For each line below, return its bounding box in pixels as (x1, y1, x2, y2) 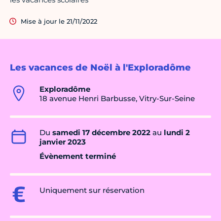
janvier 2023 (39, 137, 86, 147)
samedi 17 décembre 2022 (52, 128, 150, 138)
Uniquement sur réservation (39, 185, 145, 195)
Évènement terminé (39, 151, 116, 161)
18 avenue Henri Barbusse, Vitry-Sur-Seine (39, 94, 195, 104)
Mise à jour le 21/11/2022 (21, 17, 97, 26)
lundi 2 (164, 128, 190, 138)
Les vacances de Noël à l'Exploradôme (10, 62, 191, 74)
